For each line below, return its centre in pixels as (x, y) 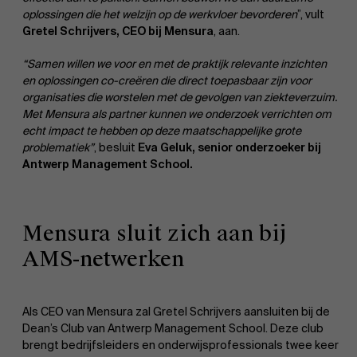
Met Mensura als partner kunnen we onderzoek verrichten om (177, 114)
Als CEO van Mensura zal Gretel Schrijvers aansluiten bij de (176, 311)
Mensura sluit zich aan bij (154, 233)
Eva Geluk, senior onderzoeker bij (229, 147)
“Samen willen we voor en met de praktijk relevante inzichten (175, 63)
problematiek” (58, 147)
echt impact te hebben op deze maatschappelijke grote (162, 130)
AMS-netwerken (103, 259)
